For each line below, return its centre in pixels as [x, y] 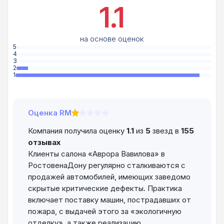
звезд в [166, 131]
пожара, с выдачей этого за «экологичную [105, 211]
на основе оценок [112, 39]
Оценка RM [50, 113]
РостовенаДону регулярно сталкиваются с [107, 165]
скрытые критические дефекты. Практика [105, 188]
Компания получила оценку [77, 131]
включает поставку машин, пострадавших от [109, 200]
